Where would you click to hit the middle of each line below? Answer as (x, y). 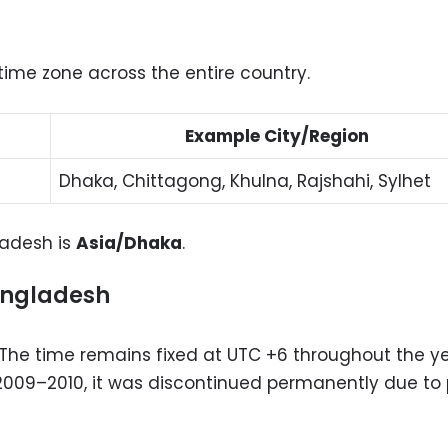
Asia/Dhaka (129, 243)
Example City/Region (276, 135)
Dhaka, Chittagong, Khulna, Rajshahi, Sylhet (245, 180)
